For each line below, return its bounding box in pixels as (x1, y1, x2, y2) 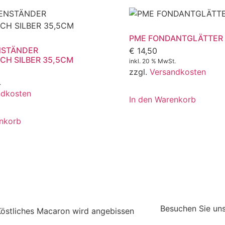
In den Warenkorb (129, 94, 196, 104)
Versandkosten (149, 67, 206, 77)
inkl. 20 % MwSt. (129, 57, 176, 65)
